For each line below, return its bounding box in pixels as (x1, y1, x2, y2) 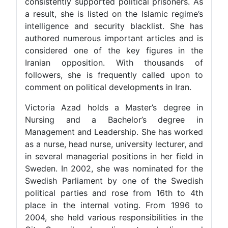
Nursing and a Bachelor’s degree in (44, 115, 222, 125)
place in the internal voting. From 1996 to (44, 200, 222, 211)
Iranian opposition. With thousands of (44, 58, 222, 68)
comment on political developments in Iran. (44, 82, 211, 93)
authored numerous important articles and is (44, 33, 222, 44)
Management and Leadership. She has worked (44, 127, 222, 137)
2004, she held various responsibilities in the (44, 212, 222, 223)
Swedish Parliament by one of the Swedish (44, 176, 222, 186)
